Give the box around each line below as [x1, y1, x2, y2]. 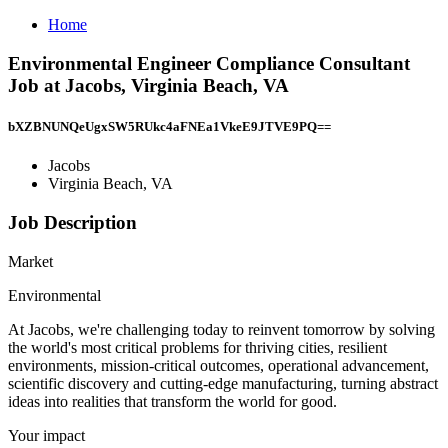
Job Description [8, 211, 137, 233]
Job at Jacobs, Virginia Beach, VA [8, 74, 289, 96]
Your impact [8, 426, 85, 444]
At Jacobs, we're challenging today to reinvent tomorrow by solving [8, 320, 435, 338]
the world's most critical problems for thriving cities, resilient [8, 338, 387, 356]
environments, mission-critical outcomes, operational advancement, [8, 356, 429, 374]
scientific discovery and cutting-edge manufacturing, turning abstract [8, 374, 438, 392]
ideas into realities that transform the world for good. [8, 392, 337, 410]
